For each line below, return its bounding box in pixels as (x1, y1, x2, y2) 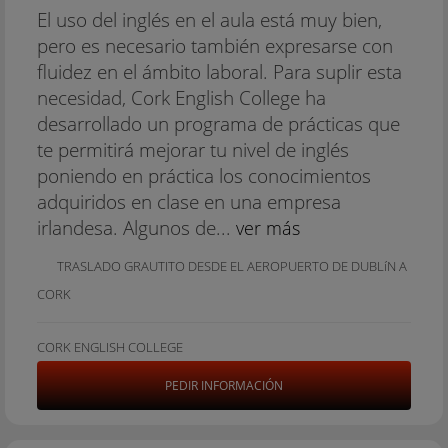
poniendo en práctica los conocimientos (37, 162, 371, 189)
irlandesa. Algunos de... (37, 214, 236, 241)
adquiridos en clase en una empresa (37, 188, 341, 215)
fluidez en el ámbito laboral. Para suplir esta (37, 58, 402, 85)
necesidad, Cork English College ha (37, 84, 326, 111)
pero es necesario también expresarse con (37, 32, 393, 59)
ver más (236, 216, 300, 240)
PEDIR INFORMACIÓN (165, 377, 283, 394)
